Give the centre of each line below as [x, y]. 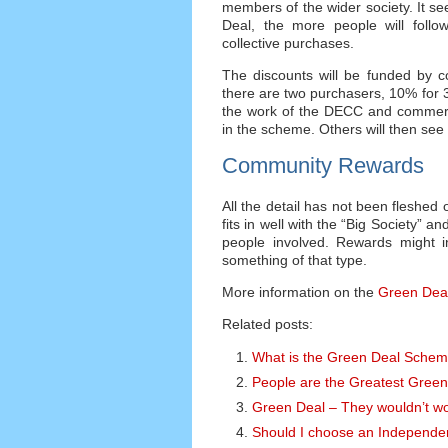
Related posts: [267, 324]
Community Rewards [323, 165]
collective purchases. [288, 42]
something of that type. [294, 259]
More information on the [298, 291]
